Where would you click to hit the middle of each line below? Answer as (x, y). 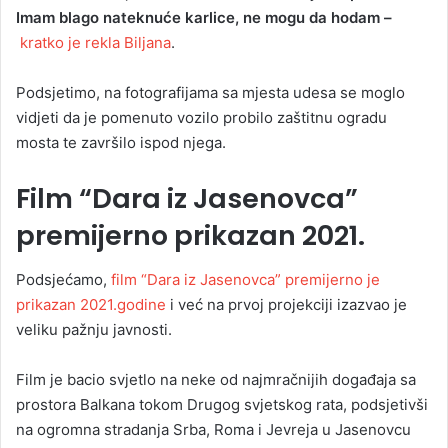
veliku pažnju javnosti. (94, 330)
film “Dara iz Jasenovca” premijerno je (245, 280)
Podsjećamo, (63, 280)
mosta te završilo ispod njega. (121, 142)
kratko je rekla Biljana (93, 42)
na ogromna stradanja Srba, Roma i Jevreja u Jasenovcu (213, 430)
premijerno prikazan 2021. (190, 235)
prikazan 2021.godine (91, 305)
